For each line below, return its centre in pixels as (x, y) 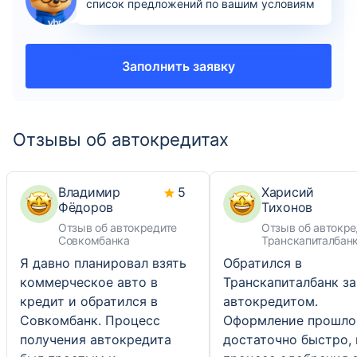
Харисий (288, 192)
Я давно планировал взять (103, 263)
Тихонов (287, 207)
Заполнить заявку (178, 66)
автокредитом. (271, 301)
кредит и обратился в (89, 301)
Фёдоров (86, 207)
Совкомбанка (94, 240)
